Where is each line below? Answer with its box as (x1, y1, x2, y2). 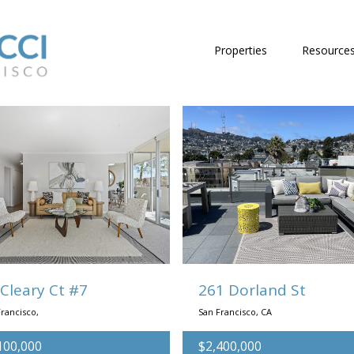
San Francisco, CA (198, 306, 273, 318)
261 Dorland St (198, 280, 307, 300)
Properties (214, 43, 267, 58)
